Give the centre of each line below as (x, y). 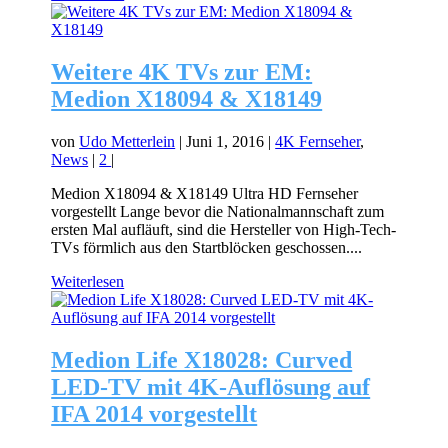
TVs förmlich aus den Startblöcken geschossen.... (207, 247)
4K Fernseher (318, 141)
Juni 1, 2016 (225, 141)
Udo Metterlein (127, 141)
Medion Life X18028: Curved (202, 359)
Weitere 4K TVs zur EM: (182, 71)
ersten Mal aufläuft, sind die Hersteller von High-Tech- (224, 229)
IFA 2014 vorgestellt (154, 413)
